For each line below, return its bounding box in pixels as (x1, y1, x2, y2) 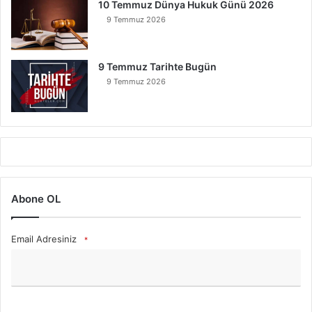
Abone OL (11, 192, 61, 205)
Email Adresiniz (11, 233, 77, 244)
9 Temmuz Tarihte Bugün (98, 60, 217, 72)
